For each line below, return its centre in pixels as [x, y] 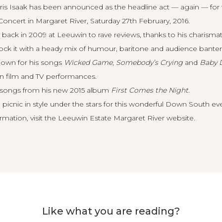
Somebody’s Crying [149, 62]
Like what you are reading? [111, 211]
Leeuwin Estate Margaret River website [126, 118]
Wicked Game [88, 62]
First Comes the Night [150, 90]
